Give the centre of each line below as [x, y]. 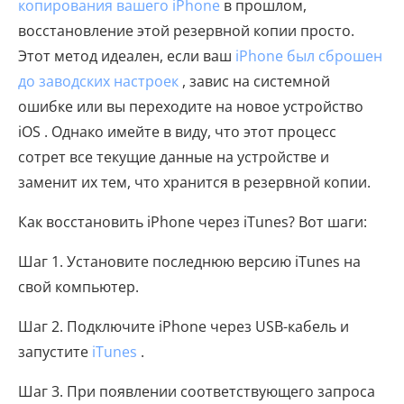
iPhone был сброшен [309, 55]
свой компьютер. [78, 286]
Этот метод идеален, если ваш [127, 55]
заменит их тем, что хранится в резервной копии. [194, 182]
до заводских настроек [98, 81]
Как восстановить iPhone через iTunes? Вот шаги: [193, 221]
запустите [55, 351]
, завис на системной [254, 81]
